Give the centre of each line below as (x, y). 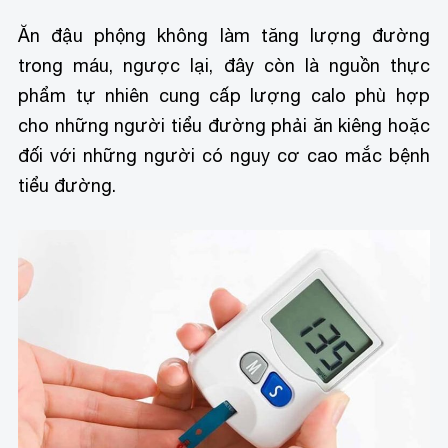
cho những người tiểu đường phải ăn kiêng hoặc (224, 125)
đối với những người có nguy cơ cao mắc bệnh (224, 155)
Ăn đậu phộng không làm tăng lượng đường (224, 35)
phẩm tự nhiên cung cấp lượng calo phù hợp (224, 95)
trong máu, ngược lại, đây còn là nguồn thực (224, 65)
